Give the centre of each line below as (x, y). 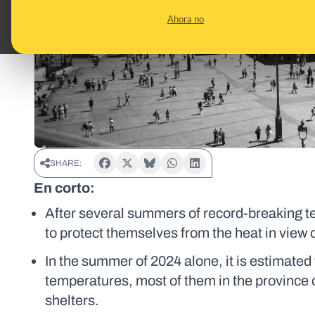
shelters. (72, 301)
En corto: (64, 188)
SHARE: (66, 163)
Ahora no (186, 19)
